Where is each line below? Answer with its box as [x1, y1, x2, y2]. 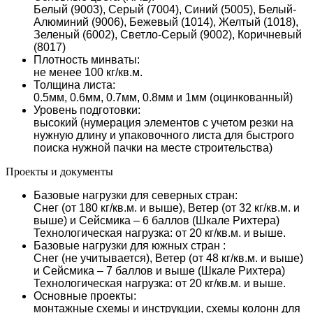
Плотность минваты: [34, 53, 140, 66]
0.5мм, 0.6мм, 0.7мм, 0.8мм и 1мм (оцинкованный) [34, 91, 293, 103]
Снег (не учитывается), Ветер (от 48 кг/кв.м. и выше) [34, 252, 303, 264]
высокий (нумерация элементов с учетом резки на [34, 116, 293, 129]
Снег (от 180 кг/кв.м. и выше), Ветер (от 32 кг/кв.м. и [34, 201, 300, 214]
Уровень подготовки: [34, 103, 140, 116]
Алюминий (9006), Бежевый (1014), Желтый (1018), [34, 15, 298, 28]
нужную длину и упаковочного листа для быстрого [34, 129, 294, 141]
